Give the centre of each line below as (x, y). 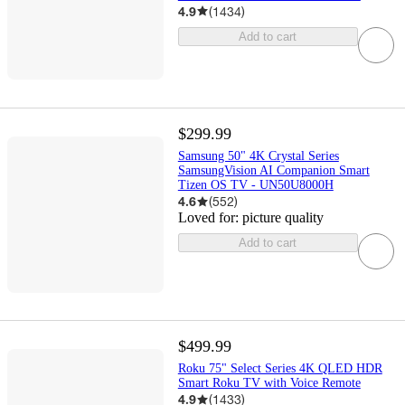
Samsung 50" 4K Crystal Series (258, 156)
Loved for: (210, 218)
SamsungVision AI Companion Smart (273, 171)
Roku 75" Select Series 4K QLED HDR (280, 369)
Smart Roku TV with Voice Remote (269, 383)
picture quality (283, 218)
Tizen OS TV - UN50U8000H (255, 185)
